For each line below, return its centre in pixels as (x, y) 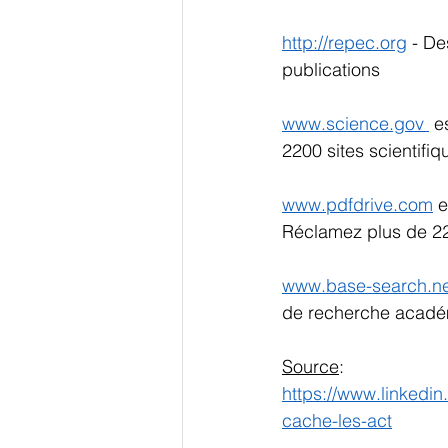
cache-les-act (337, 420)
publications (333, 69)
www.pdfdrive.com (357, 204)
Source (310, 366)
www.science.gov (355, 123)
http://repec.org (344, 42)
